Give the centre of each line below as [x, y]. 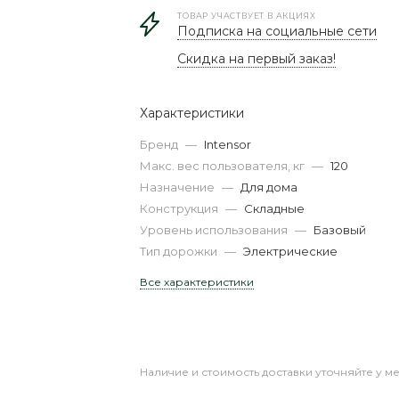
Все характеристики [197, 282]
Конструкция [181, 208]
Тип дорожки [180, 251]
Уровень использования [216, 230]
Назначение [179, 187]
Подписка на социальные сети [277, 31]
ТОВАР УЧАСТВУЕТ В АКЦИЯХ [247, 16]
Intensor [228, 144]
